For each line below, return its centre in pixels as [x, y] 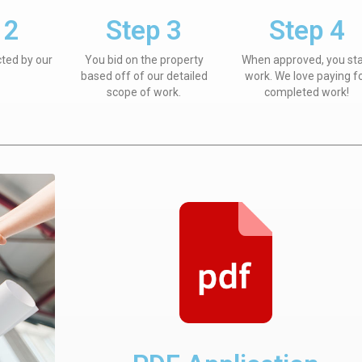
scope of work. [144, 92]
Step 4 [307, 30]
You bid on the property [144, 60]
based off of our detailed [144, 76]
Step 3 [144, 30]
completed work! [307, 92]
